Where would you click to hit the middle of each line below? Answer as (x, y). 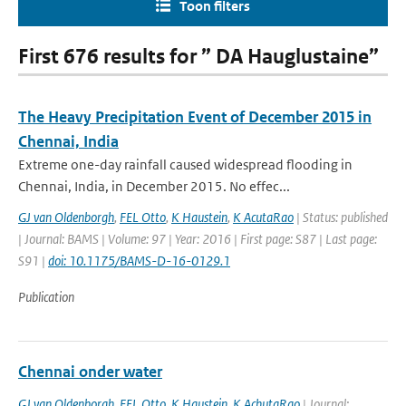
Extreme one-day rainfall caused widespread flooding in (185, 164)
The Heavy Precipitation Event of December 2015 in (195, 117)
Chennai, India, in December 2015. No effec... (154, 186)
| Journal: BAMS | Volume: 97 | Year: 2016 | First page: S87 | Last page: (198, 239)
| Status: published (341, 217)
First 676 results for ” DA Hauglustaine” (198, 57)
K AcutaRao (263, 217)
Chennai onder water (90, 372)
